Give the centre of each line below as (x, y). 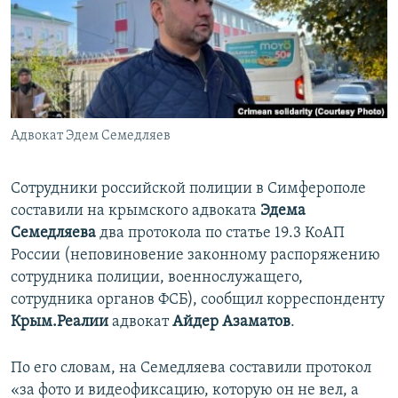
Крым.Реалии (60, 322)
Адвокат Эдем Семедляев (91, 136)
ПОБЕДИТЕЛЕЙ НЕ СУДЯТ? (99, 16)
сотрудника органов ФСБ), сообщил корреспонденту (198, 300)
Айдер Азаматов (231, 322)
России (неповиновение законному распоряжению (195, 256)
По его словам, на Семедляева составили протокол (191, 369)
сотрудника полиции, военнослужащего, (157, 278)
